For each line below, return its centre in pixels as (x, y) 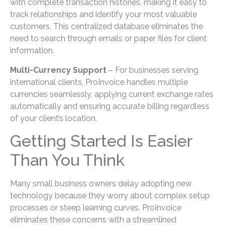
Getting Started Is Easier (101, 141)
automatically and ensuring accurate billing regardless (110, 106)
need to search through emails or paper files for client (108, 39)
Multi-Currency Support (58, 70)
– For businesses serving (152, 70)
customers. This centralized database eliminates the (106, 27)
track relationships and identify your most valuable (103, 15)
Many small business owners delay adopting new (101, 184)
